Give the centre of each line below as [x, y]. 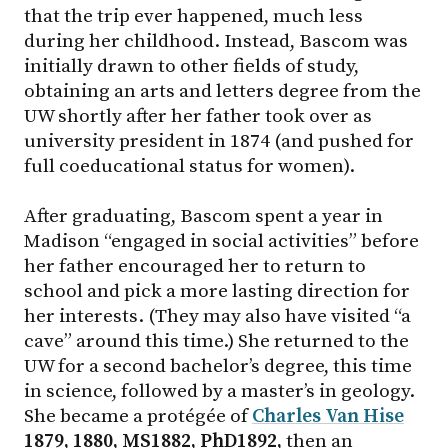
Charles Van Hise [328, 416]
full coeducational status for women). [189, 165]
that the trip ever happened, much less [193, 15]
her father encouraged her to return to [195, 266]
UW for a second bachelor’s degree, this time [218, 366]
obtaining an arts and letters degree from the [222, 90]
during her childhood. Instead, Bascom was [216, 40]
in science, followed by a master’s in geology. [219, 391]
